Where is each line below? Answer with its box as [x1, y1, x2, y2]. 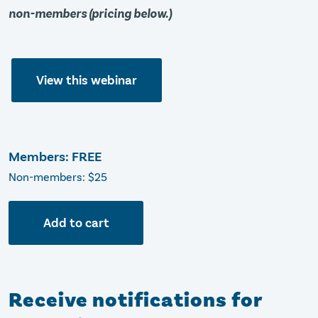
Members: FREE [9, 148, 102, 165]
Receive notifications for [9, 287, 262, 314]
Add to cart [43, 215, 109, 231]
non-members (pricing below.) [9, 6, 172, 22]
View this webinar [36, 72, 137, 88]
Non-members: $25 [9, 170, 107, 184]
